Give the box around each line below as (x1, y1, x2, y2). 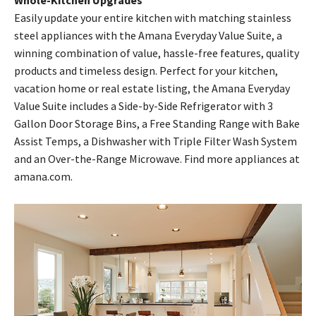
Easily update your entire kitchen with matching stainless (14, 11, 291, 25)
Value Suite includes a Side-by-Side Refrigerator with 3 (14, 99, 273, 114)
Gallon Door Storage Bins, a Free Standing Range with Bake (14, 116, 300, 131)
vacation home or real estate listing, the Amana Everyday (14, 81, 290, 96)
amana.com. (14, 169, 73, 184)
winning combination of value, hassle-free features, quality (14, 46, 299, 61)
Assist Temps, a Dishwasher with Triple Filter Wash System (14, 134, 297, 149)
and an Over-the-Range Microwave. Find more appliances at (14, 152, 300, 166)
